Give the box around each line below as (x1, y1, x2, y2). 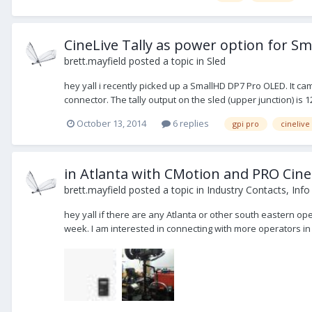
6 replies (171, 116, 209, 130)
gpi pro (233, 118, 259, 129)
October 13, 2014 (77, 116, 146, 130)
